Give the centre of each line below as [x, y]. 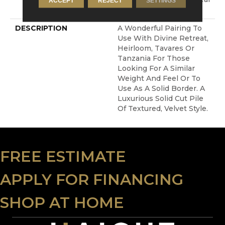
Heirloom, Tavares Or [156, 48]
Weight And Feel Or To [159, 79]
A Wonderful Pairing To [160, 28]
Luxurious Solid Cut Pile [160, 99]
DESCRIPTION [41, 28]
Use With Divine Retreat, [163, 38]
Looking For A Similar [156, 69]
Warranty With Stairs [155, 10]
